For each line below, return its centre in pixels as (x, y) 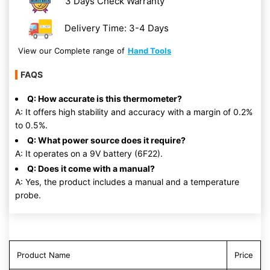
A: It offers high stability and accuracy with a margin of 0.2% (134, 112)
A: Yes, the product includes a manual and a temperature (127, 182)
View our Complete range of (71, 51)
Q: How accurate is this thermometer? (105, 99)
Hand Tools (149, 51)
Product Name (44, 255)
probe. (28, 195)
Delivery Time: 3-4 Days (117, 28)
